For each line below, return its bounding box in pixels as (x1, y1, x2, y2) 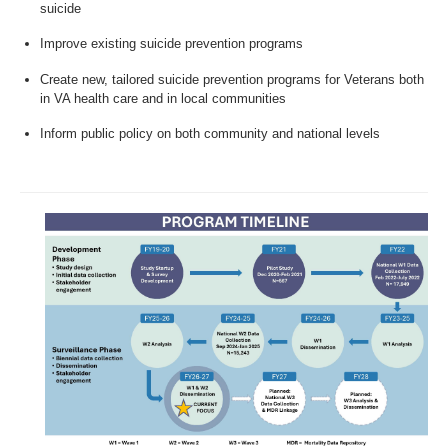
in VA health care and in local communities (40, 90, 286, 106)
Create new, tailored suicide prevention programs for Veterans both (40, 71, 424, 87)
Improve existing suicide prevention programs (40, 36, 303, 52)
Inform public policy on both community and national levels (40, 126, 380, 142)
